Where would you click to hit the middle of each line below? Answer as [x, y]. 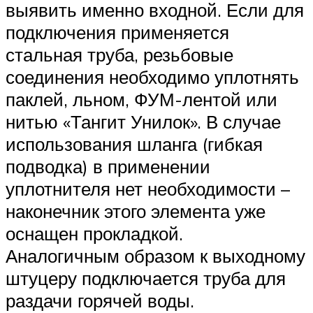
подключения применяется [117, 32]
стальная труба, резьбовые [119, 54]
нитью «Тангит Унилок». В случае [143, 121]
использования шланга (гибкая [134, 144]
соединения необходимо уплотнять [152, 77]
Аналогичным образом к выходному [155, 255]
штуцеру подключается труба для [146, 278]
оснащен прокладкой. [94, 233]
